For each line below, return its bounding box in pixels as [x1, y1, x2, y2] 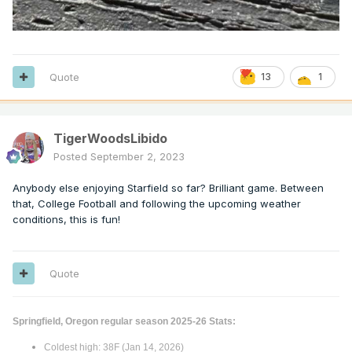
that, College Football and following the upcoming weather [13, 196, 301, 210]
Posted [53, 149, 90, 163]
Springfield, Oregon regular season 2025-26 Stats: [13, 315, 236, 326]
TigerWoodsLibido [53, 130, 167, 146]
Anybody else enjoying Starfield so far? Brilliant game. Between [13, 181, 324, 194]
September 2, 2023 [90, 149, 185, 163]
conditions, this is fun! [13, 212, 120, 225]
